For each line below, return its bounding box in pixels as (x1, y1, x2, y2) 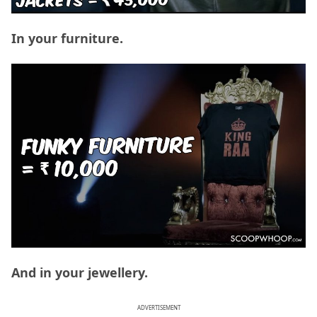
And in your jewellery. (11, 263, 148, 281)
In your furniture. (11, 29, 123, 47)
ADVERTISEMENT (137, 303, 180, 311)
